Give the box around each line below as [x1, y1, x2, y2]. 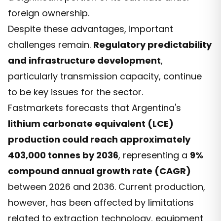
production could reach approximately [8, 133, 190, 146]
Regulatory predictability [93, 38, 212, 51]
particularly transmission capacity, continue [8, 70, 202, 82]
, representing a [118, 148, 190, 161]
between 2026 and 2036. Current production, [8, 180, 205, 193]
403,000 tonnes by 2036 [8, 148, 118, 161]
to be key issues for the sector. [8, 85, 143, 98]
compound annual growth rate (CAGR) [8, 164, 191, 177]
